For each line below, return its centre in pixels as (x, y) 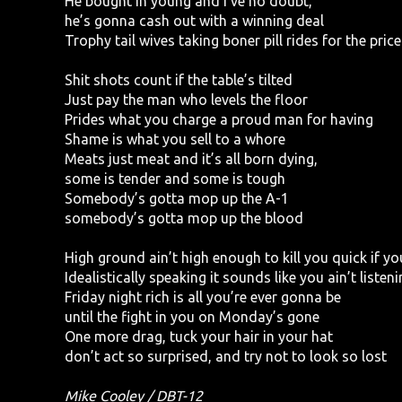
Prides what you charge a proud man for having (219, 119)
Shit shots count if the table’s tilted (179, 79)
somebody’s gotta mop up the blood (184, 218)
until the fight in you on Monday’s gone (192, 316)
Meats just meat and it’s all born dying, (191, 158)
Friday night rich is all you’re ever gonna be (203, 297)
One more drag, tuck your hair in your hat (199, 336)
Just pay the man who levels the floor (186, 99)
